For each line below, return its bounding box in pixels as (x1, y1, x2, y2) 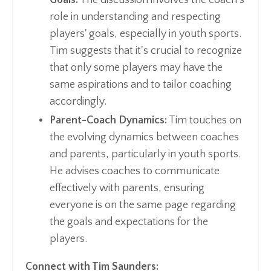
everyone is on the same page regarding (50, 199, 236, 212)
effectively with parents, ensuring (50, 182, 204, 195)
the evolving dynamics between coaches (50, 131, 239, 144)
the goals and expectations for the (50, 216, 208, 229)
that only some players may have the (50, 61, 223, 74)
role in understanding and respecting (50, 10, 221, 23)
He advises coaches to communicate (50, 165, 220, 178)
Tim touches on (167, 114, 241, 127)
